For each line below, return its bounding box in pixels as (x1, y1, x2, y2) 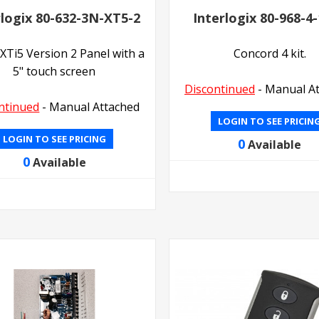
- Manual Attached (39, 99, 140, 115)
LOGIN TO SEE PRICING (2, 132, 106, 146)
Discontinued (184, 81, 255, 98)
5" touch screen (13, 63, 96, 80)
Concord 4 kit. (233, 46, 306, 62)
